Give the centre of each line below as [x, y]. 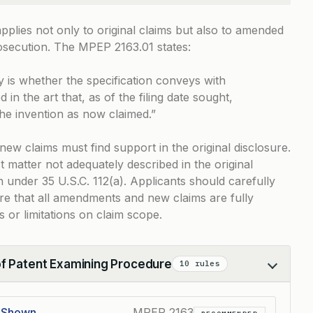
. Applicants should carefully [199, 181]
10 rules [199, 263]
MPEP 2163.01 [116, 47]
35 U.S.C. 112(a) [83, 181]
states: [172, 47]
